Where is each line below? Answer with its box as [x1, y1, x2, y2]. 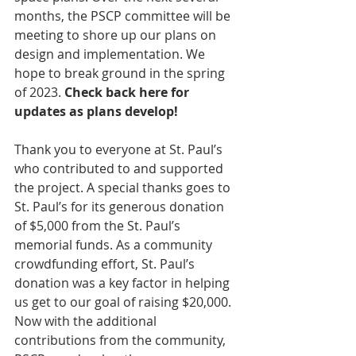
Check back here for [64, 83, 192, 102]
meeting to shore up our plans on [14, 26, 219, 44]
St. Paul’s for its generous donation [14, 198, 227, 216]
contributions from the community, [14, 331, 229, 350]
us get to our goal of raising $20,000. [14, 293, 234, 311]
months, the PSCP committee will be [14, 7, 234, 25]
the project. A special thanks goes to [14, 179, 234, 197]
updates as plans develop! [14, 103, 178, 121]
